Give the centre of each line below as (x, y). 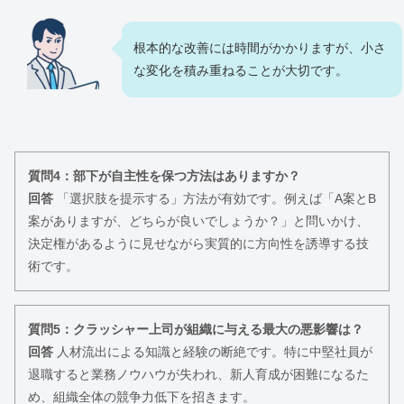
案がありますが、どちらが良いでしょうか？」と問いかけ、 (198, 221)
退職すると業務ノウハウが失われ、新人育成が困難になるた (198, 375)
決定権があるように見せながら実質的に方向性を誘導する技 (198, 244)
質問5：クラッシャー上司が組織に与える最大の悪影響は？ (196, 330)
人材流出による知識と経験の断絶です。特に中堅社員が (213, 352)
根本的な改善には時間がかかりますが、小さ (260, 48)
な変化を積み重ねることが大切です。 (241, 71)
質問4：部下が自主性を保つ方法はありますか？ (164, 176)
